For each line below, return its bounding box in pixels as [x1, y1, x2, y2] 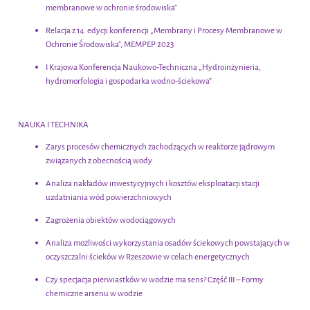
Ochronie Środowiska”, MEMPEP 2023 [46, 39, 174, 51]
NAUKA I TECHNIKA [18, 119, 89, 131]
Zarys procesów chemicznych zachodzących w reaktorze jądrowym [46, 141, 275, 153]
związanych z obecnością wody [46, 155, 152, 167]
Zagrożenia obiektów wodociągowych [46, 215, 176, 226]
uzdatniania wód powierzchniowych [46, 192, 172, 203]
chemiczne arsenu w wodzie [46, 288, 143, 300]
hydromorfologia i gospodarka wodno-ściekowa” [46, 75, 212, 87]
